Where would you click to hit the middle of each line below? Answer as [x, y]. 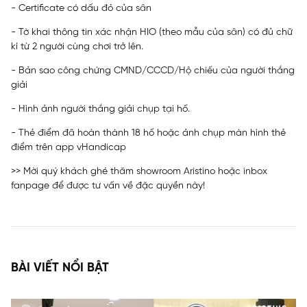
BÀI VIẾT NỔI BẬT [60, 268]
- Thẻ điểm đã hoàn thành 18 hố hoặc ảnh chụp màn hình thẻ [148, 133]
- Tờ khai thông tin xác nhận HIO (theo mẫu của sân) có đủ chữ [152, 33]
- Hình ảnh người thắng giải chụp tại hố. [100, 109]
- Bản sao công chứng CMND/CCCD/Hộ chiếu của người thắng [153, 71]
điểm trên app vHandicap [69, 148]
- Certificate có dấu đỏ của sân [81, 9]
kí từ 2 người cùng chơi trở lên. [77, 47]
